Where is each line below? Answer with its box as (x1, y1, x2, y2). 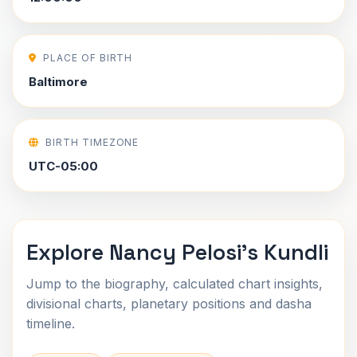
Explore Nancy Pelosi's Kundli (26, 238, 328, 266)
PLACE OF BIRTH (42, 52, 133, 64)
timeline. (26, 316, 75, 331)
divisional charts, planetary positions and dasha (26, 296, 312, 312)
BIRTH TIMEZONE (45, 136, 139, 148)
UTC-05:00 (29, 159, 98, 174)
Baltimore (29, 74, 88, 89)
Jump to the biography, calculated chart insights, (26, 276, 323, 292)
